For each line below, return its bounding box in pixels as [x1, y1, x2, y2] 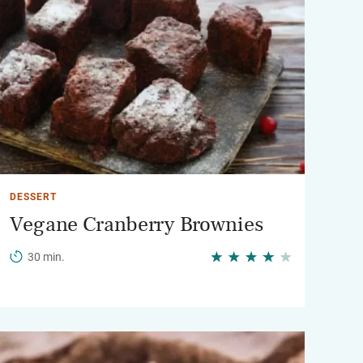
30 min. [28, 250, 65, 263]
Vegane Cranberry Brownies [10, 214, 263, 235]
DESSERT [10, 191, 57, 203]
